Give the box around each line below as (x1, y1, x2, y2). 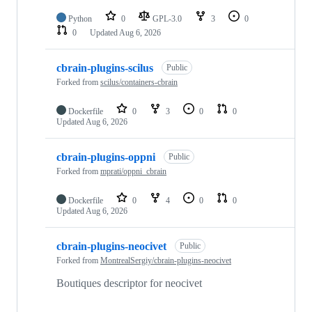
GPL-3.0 (153, 14, 184, 24)
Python (68, 14, 92, 24)
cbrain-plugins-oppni (56, 151, 155, 164)
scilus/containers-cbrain (100, 77, 178, 88)
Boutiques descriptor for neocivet (56, 277, 202, 290)
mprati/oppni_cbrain (100, 166, 166, 177)
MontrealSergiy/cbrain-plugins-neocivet (100, 256, 231, 266)
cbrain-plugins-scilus (56, 62, 153, 75)
